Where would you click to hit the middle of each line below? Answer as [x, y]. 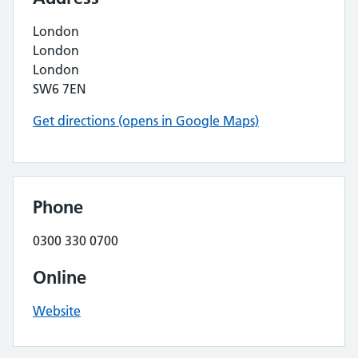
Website [57, 311]
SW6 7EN [60, 89]
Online [60, 277]
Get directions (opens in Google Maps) [146, 121]
